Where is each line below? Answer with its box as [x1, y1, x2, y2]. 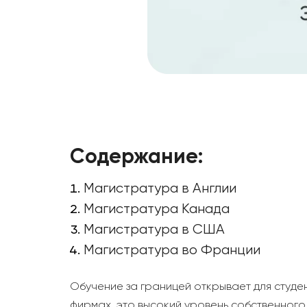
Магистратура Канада [84, 202, 230, 217]
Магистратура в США [84, 223, 225, 238]
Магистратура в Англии [84, 182, 236, 197]
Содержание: [70, 147, 203, 169]
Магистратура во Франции [84, 243, 260, 258]
